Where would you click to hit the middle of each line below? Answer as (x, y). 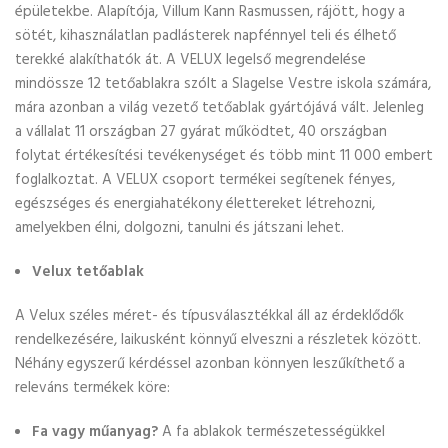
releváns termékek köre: (92, 388)
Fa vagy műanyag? (95, 432)
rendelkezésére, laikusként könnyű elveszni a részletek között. (218, 340)
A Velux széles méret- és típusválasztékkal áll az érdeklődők (209, 316)
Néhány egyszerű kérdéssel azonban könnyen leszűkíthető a (210, 364)
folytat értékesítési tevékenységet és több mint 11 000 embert (224, 156)
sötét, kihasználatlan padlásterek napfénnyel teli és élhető (205, 36)
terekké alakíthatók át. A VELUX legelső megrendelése (190, 60)
